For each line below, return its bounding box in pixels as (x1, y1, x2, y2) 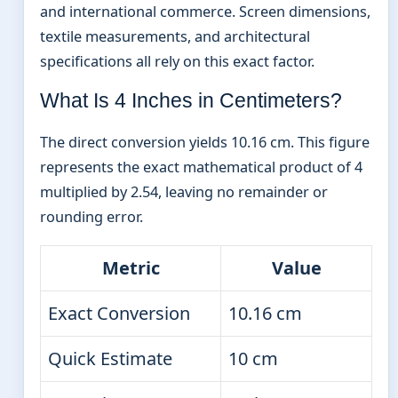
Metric (101, 255, 160, 280)
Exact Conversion (48, 300, 190, 325)
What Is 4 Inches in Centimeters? (40, 89, 342, 113)
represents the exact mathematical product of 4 (40, 157, 362, 178)
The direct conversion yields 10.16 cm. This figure (40, 132, 370, 153)
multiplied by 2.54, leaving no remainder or (40, 182, 328, 203)
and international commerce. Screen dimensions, (40, 2, 370, 22)
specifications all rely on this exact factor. (40, 52, 314, 72)
